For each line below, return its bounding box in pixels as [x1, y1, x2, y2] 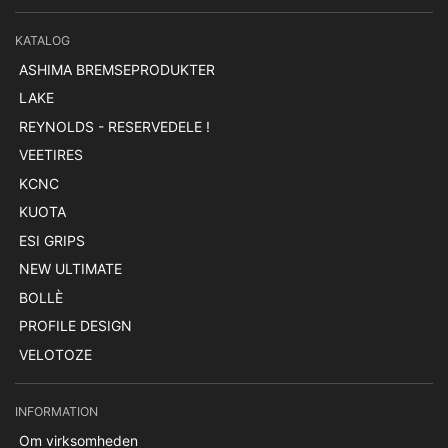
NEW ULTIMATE [18, 260, 122, 277]
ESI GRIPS [18, 231, 85, 249]
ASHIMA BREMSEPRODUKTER [18, 60, 215, 78]
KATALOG [15, 32, 70, 48]
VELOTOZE [18, 345, 92, 363]
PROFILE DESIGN [18, 317, 132, 334]
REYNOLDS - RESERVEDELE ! [18, 117, 210, 135]
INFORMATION [15, 404, 98, 420]
